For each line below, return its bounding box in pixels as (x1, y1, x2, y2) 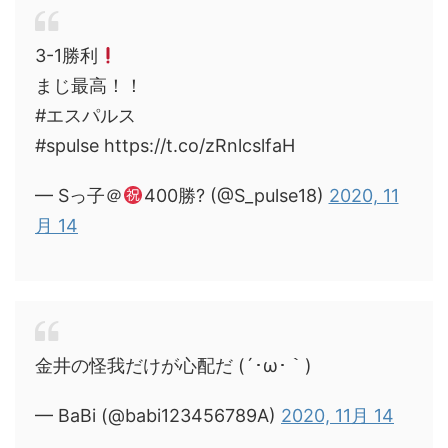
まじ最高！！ (35, 75, 143, 96)
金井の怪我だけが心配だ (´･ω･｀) (35, 355, 312, 376)
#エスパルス (35, 105, 136, 126)
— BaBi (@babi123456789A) (35, 405, 281, 426)
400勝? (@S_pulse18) (143, 185, 329, 206)
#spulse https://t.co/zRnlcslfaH (35, 135, 295, 156)
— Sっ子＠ (35, 185, 123, 206)
